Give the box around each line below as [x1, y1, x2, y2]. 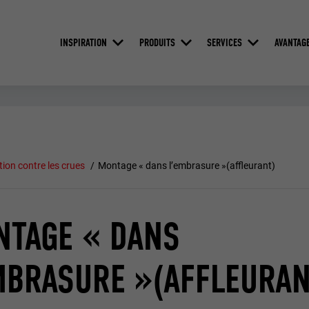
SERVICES [207, 35, 243, 49]
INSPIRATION [59, 35, 107, 49]
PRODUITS [139, 35, 175, 49]
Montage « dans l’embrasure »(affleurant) [98, 160, 276, 172]
